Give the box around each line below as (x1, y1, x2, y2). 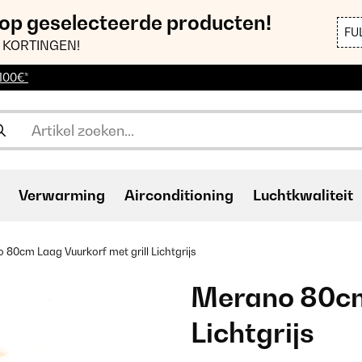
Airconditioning (124, 187, 234, 204)
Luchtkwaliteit (253, 187, 353, 204)
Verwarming (19, 187, 105, 204)
